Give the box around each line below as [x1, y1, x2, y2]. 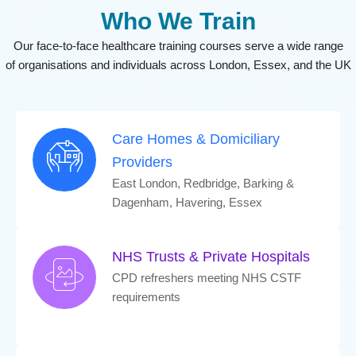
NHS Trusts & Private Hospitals [112, 248, 310, 265]
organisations [17, 59, 87, 72]
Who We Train [100, 8, 256, 35]
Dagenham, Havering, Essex [112, 195, 262, 209]
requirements [112, 290, 180, 304]
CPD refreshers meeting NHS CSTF [112, 271, 301, 284]
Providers [112, 153, 172, 170]
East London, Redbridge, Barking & [112, 176, 294, 190]
